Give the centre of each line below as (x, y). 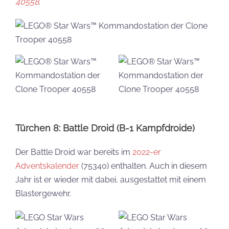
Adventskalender (47, 166)
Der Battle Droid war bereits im (74, 152)
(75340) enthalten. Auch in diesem (143, 166)
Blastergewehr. (43, 193)
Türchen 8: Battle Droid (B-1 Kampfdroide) (105, 128)
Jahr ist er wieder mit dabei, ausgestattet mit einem (111, 180)
